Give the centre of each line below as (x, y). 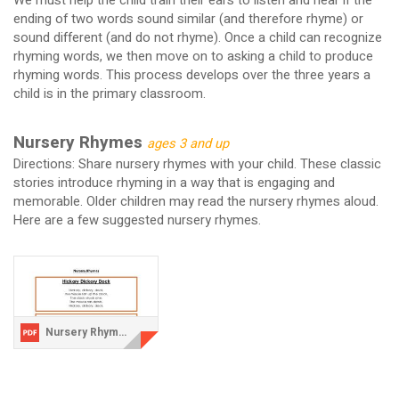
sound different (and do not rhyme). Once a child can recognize (197, 38)
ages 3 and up (187, 143)
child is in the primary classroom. (109, 94)
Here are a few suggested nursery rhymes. (137, 220)
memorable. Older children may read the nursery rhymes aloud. (195, 201)
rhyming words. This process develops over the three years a (191, 76)
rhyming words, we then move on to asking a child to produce (193, 57)
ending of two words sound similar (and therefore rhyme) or (188, 20)
